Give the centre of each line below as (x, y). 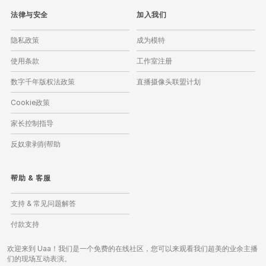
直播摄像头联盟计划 (169, 82)
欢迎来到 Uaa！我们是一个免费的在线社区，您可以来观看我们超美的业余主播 (132, 248)
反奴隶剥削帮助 (36, 144)
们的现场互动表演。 (39, 259)
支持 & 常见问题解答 (43, 203)
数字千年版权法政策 (43, 82)
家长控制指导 (32, 123)
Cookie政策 (30, 102)
